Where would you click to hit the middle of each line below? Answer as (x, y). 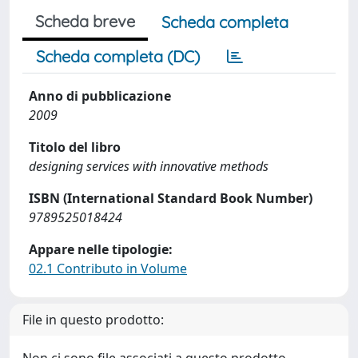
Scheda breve (85, 21)
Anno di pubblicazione (100, 96)
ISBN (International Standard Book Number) (171, 198)
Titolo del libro (75, 147)
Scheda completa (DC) (118, 56)
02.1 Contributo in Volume (108, 268)
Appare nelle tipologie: (101, 249)
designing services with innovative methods (149, 166)
